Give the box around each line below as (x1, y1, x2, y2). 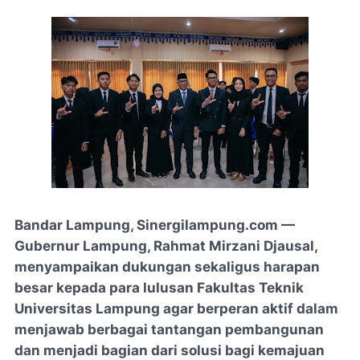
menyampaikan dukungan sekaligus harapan (14, 259, 320, 275)
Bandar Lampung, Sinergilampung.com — (14, 217, 295, 233)
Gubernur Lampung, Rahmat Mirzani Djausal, (14, 238, 317, 254)
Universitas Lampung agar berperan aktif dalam (14, 301, 338, 317)
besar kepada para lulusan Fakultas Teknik (14, 280, 304, 296)
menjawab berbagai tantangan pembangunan (14, 321, 324, 337)
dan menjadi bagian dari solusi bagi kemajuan (14, 342, 325, 358)
